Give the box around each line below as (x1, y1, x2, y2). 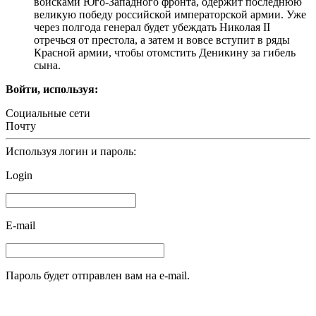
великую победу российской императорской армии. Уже (34, 8, 306, 20)
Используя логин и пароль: (6, 145, 136, 157)
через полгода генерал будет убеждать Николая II (34, 20, 270, 33)
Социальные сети (6, 107, 90, 119)
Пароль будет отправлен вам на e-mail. (6, 269, 190, 281)
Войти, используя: (6, 83, 98, 95)
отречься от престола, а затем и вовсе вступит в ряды (34, 33, 290, 46)
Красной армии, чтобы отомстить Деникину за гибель (34, 46, 296, 59)
